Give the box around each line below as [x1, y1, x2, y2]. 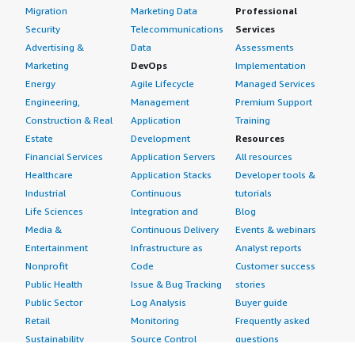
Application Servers [130, 151, 216, 162]
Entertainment [25, 242, 88, 254]
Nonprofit [25, 260, 68, 272]
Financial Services [25, 151, 103, 162]
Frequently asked [235, 315, 311, 326]
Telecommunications [130, 23, 223, 35]
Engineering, [25, 96, 80, 108]
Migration [25, 5, 67, 17]
